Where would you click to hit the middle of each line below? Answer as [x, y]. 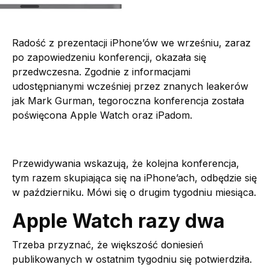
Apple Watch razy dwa [118, 221]
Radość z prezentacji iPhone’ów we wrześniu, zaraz [131, 43]
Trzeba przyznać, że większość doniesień [108, 245]
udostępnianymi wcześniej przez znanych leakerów [130, 86]
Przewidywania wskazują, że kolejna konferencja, [126, 164]
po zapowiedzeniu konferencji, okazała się [109, 58]
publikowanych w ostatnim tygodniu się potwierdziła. [132, 259]
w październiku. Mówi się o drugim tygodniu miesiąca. [134, 193]
